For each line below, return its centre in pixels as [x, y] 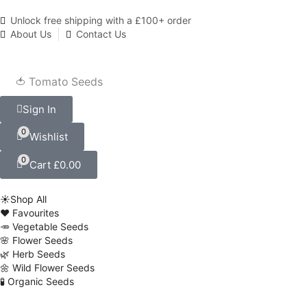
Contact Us [101, 34]
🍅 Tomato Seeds [59, 82]
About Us [31, 34]
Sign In [39, 109]
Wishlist [48, 136]
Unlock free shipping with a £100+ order [101, 20]
